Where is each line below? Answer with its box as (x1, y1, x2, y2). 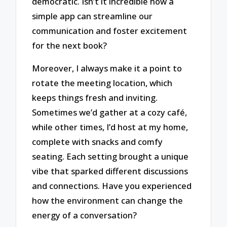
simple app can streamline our (32, 10, 153, 22)
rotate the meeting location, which (32, 77, 173, 89)
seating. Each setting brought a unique (32, 150, 189, 162)
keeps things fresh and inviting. (32, 91, 158, 103)
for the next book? (32, 40, 107, 52)
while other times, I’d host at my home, (32, 121, 188, 133)
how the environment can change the (32, 194, 183, 206)
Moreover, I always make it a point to (32, 62, 182, 74)
